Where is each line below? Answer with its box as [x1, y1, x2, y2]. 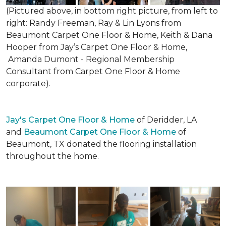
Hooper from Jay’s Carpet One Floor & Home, [6, 42, 187, 52]
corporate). [6, 79, 50, 88]
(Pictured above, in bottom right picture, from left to [6, 6, 218, 16]
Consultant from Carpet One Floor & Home [6, 67, 180, 76]
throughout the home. [6, 151, 101, 161]
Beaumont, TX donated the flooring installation [6, 139, 197, 149]
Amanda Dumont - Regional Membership [6, 54, 175, 64]
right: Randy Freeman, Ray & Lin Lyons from [6, 18, 181, 28]
